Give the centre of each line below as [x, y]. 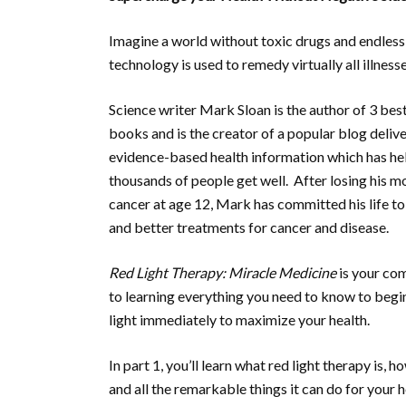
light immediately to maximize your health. [239, 319]
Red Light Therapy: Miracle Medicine [222, 272]
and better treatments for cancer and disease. [249, 227]
